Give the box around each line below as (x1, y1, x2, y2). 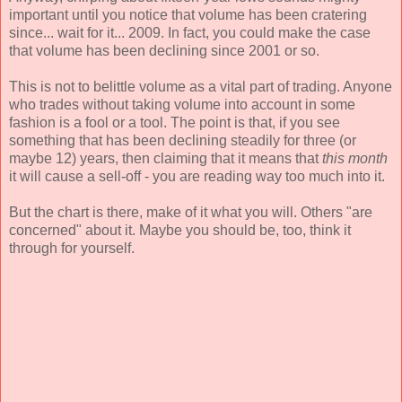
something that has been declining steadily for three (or (9, 132, 356, 148)
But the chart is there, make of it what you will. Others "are (9, 204, 372, 220)
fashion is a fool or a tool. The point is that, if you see (9, 114, 340, 130)
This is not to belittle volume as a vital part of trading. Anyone (9, 78, 392, 94)
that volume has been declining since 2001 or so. (9, 42, 319, 58)
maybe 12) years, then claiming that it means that (9, 150, 322, 166)
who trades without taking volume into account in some (9, 96, 355, 112)
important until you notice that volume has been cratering (9, 6, 367, 22)
